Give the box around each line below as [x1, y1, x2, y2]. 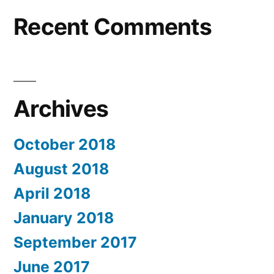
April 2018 [13, 184, 91, 203]
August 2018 [13, 160, 109, 179]
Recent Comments [13, 13, 212, 41]
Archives [13, 95, 109, 123]
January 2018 [13, 209, 114, 228]
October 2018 [13, 135, 116, 154]
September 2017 [13, 233, 137, 252]
